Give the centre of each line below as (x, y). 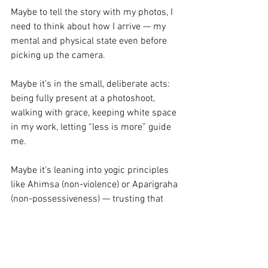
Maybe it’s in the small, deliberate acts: (92, 84)
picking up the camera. (58, 55)
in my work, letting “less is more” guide (92, 127)
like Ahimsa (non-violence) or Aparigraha (95, 185)
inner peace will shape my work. (77, 213)
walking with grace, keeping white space (95, 113)
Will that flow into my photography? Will (93, 242)
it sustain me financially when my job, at (95, 256)
